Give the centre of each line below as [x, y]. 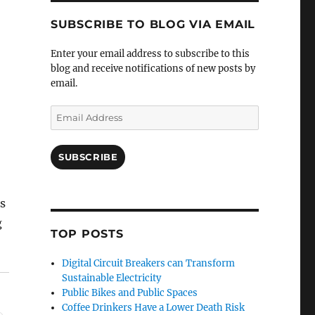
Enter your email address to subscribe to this [150, 54]
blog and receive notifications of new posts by [153, 69]
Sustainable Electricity [112, 278]
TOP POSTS [87, 234]
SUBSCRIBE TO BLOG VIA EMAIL [153, 25]
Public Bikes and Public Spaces [130, 293]
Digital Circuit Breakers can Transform [149, 264]
